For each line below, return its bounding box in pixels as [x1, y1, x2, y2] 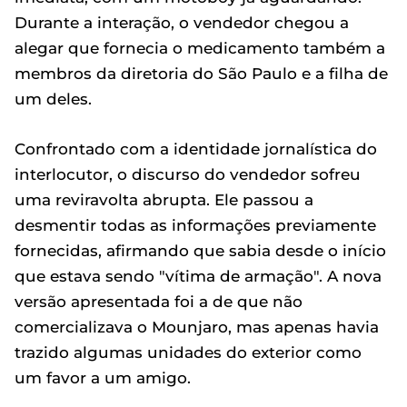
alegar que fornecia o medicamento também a [15, 39, 385, 57]
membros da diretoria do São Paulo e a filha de [15, 65, 388, 83]
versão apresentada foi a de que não [15, 293, 303, 311]
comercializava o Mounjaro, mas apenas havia [15, 318, 379, 336]
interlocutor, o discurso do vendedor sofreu [15, 165, 361, 184]
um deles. [15, 90, 92, 108]
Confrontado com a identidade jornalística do [15, 140, 377, 158]
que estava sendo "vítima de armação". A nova [15, 267, 382, 285]
